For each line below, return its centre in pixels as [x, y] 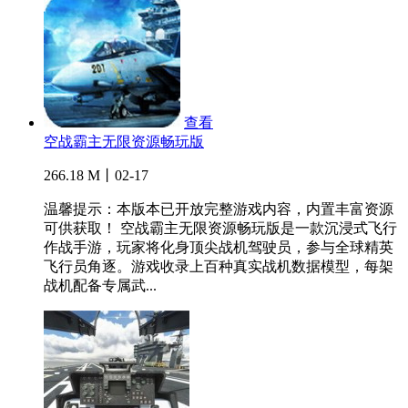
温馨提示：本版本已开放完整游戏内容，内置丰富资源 [219, 209]
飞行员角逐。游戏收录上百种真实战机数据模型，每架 [219, 267]
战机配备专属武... [100, 286]
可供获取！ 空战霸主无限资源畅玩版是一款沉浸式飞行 [220, 229]
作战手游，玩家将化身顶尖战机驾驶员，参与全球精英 [219, 248]
